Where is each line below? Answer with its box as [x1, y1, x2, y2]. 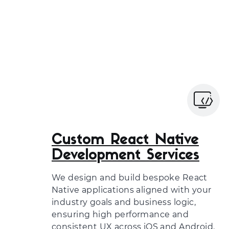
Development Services [52, 149, 199, 163]
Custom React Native [52, 133, 199, 148]
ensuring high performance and [52, 210, 189, 219]
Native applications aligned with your [52, 185, 212, 195]
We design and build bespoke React [52, 173, 208, 182]
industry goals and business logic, [52, 197, 196, 207]
